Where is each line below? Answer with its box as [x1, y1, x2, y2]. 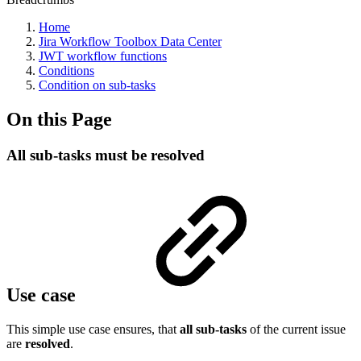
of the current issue [247, 322, 346, 336]
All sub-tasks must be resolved [6, 146, 205, 164]
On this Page [6, 108, 112, 130]
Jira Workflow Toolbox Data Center [39, 35, 222, 48]
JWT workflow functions [39, 49, 167, 63]
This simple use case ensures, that [6, 322, 180, 336]
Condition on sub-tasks [39, 78, 156, 92]
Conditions [39, 64, 94, 77]
